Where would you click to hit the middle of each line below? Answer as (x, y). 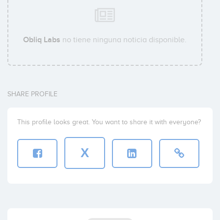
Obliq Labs (42, 40)
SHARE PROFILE (32, 94)
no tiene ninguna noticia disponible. (124, 40)
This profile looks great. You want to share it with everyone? (109, 122)
